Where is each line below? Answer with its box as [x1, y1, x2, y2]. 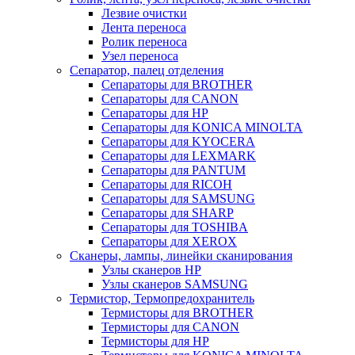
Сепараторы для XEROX [101, 235, 237, 248]
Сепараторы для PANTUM [101, 163, 246, 177]
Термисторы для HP [101, 334, 209, 348]
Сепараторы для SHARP [101, 206, 234, 219]
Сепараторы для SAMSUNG [101, 192, 255, 205]
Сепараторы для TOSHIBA [101, 220, 248, 234]
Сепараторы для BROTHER [101, 78, 253, 91]
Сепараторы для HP [101, 106, 208, 120]
